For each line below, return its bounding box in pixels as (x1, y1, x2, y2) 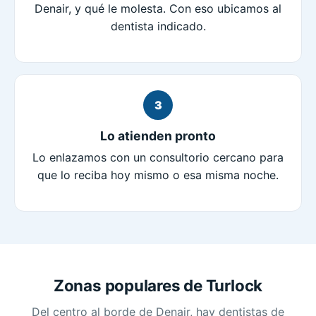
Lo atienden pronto (100, 128, 216, 143)
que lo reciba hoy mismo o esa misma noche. (37, 168, 279, 183)
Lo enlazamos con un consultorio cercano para (32, 150, 284, 165)
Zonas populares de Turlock (53, 276, 263, 296)
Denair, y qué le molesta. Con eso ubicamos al (35, 1, 281, 16)
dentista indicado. (110, 19, 206, 34)
